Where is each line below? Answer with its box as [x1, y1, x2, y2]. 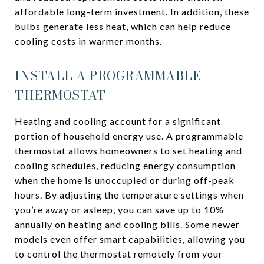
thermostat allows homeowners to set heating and [15, 145, 242, 156]
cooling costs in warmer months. [15, 35, 162, 47]
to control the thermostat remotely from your [15, 248, 223, 259]
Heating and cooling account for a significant [15, 115, 221, 127]
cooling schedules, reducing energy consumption [15, 160, 236, 171]
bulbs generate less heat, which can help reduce [15, 21, 231, 32]
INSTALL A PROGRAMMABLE [15, 66, 201, 85]
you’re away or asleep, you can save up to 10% [15, 204, 224, 215]
